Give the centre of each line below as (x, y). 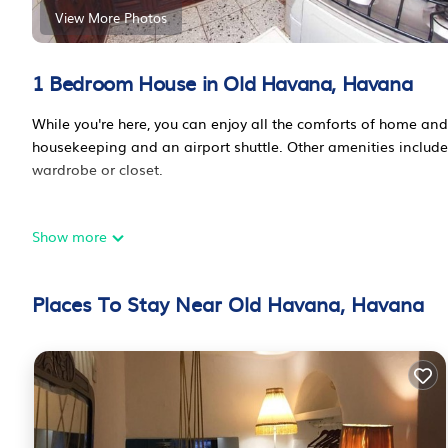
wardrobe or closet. (97, 168)
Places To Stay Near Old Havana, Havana (228, 302)
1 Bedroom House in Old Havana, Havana (222, 81)
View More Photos (111, 17)
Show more (71, 235)
